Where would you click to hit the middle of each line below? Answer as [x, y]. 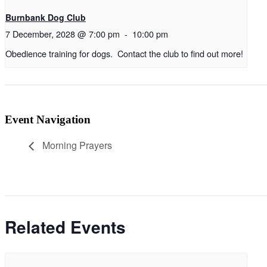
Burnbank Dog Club [46, 18]
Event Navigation [48, 119]
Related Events [65, 227]
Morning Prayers [76, 145]
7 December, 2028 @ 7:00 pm [63, 34]
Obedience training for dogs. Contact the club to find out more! [124, 53]
